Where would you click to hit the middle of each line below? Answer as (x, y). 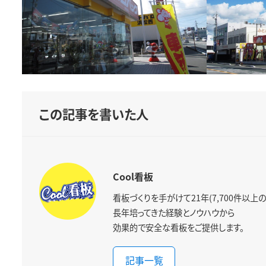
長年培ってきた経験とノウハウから (174, 212)
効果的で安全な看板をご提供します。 (179, 227)
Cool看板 (133, 177)
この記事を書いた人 (94, 114)
